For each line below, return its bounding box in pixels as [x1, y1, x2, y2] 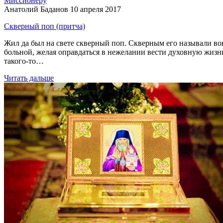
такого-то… [4, 56, 44, 65]
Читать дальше [4, 73, 54, 82]
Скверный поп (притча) [4, 21, 85, 30]
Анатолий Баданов [4, 4, 68, 13]
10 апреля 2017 [70, 4, 121, 13]
